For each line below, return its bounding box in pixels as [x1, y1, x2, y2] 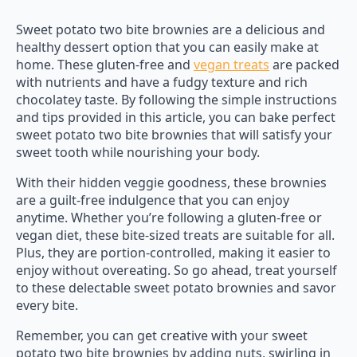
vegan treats [194, 55, 269, 73]
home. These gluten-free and [16, 55, 194, 73]
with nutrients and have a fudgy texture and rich [16, 73, 308, 91]
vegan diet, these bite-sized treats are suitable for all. [16, 226, 335, 244]
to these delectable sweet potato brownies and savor [16, 278, 336, 296]
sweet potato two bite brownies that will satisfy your [16, 125, 332, 143]
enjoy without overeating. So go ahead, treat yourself [16, 261, 337, 279]
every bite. [16, 296, 78, 314]
